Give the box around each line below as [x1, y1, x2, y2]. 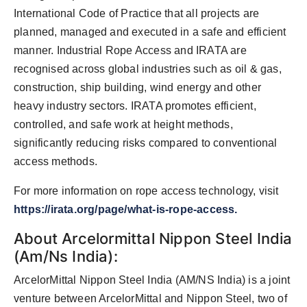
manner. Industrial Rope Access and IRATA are [14, 45, 247, 57]
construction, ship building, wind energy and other [14, 82, 262, 94]
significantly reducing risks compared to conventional [14, 137, 278, 149]
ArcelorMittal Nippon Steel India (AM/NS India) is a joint [14, 274, 291, 286]
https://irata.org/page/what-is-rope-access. [14, 204, 238, 216]
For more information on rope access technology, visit [14, 185, 279, 197]
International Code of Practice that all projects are [14, 8, 260, 20]
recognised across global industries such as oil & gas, [14, 63, 282, 75]
